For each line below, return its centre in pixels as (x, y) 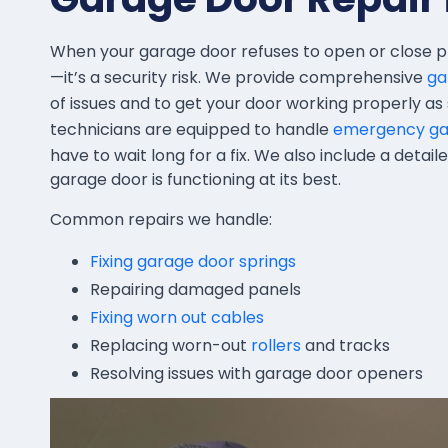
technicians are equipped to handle (189, 129)
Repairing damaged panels (195, 289)
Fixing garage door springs (193, 261)
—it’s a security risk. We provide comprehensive (236, 77)
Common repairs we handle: (161, 219)
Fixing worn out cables (177, 317)
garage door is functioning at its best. (195, 179)
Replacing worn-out (168, 345)
